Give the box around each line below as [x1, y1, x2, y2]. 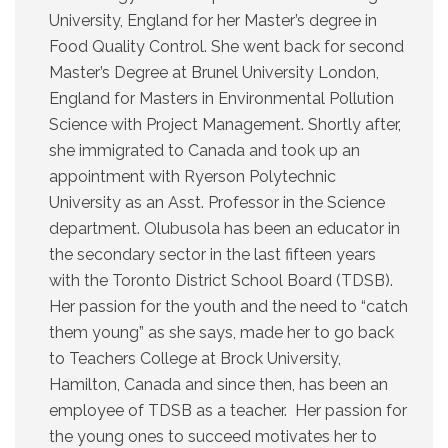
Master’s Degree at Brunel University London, [49, 63, 379, 83]
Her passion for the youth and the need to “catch [49, 297, 408, 317]
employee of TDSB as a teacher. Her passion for [49, 401, 407, 421]
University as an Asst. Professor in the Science [49, 193, 385, 213]
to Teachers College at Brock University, [49, 349, 341, 369]
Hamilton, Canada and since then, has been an [49, 375, 388, 395]
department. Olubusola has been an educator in [49, 219, 400, 239]
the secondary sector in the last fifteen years [49, 245, 376, 265]
